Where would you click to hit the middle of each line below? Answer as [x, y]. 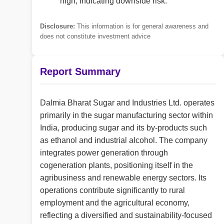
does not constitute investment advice [95, 36]
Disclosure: [57, 26]
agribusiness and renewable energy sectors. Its [123, 178]
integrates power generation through [104, 153]
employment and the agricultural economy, [115, 203]
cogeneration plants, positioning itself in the [116, 165]
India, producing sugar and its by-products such [123, 128]
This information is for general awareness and [142, 26]
